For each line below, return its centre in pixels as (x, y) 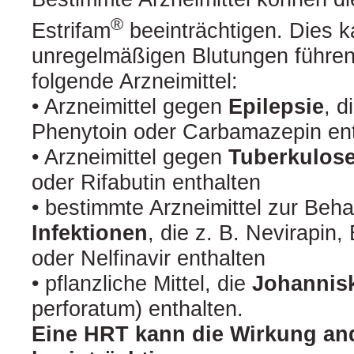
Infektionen (90, 233)
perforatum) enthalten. (137, 309)
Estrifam (71, 30)
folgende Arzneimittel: (135, 81)
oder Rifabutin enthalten (146, 182)
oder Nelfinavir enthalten (149, 258)
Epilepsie (276, 106)
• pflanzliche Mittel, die (142, 283)
